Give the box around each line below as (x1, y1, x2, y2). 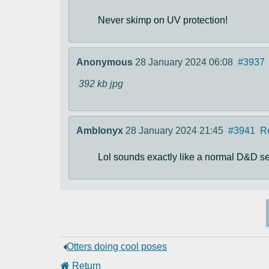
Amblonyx (76, 125, 123, 136)
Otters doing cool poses (66, 241, 167, 252)
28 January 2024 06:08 (134, 57, 233, 67)
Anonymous (76, 57, 133, 67)
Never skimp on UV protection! (97, 15, 228, 25)
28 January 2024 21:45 (125, 125, 223, 136)
